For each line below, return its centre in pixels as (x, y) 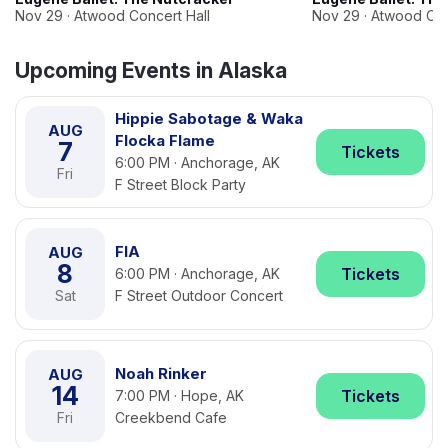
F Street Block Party (180, 184)
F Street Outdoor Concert (199, 295)
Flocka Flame (165, 140)
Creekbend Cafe (171, 417)
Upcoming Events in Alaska (151, 70)
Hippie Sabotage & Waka (209, 118)
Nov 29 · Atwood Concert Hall (112, 15)
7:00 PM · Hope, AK (179, 395)
